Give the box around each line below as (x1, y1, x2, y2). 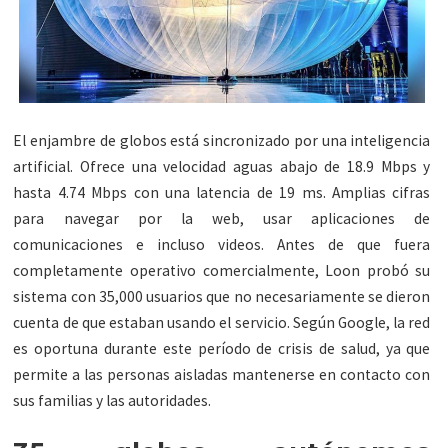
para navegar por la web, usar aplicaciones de (13, 209, 431, 229)
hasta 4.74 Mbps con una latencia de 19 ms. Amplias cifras (13, 183, 431, 203)
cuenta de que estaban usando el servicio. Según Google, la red (13, 313, 431, 333)
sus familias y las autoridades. (13, 391, 212, 411)
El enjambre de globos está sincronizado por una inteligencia (13, 131, 431, 151)
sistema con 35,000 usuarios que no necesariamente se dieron (13, 287, 431, 307)
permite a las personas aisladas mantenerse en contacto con (13, 365, 431, 385)
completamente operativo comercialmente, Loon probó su (13, 261, 431, 281)
